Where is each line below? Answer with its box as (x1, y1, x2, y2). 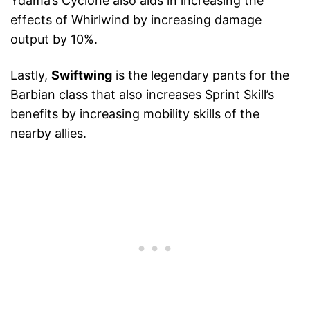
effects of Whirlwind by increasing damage (10, 12, 262, 28)
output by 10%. (10, 32, 98, 47)
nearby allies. (10, 126, 86, 141)
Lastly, (10, 68, 51, 83)
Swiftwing (51, 68, 112, 83)
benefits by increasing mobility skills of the (10, 107, 259, 122)
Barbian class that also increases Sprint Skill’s (10, 87, 274, 102)
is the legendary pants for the (112, 68, 289, 83)
